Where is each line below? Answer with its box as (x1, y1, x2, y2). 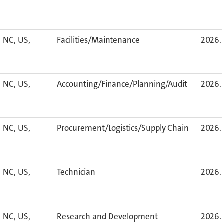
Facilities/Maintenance (57, 34, 140, 45)
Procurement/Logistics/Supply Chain (57, 122, 189, 133)
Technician (57, 166, 95, 177)
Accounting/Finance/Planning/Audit (57, 78, 187, 89)
